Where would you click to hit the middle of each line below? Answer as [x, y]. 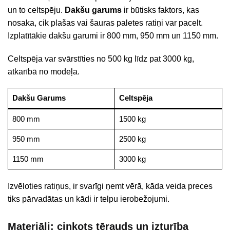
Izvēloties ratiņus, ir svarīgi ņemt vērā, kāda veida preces [110, 186]
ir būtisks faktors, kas [160, 10]
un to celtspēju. [36, 10]
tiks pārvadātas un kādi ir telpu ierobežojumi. [89, 199]
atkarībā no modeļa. [44, 71]
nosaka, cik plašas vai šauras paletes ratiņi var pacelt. [105, 23]
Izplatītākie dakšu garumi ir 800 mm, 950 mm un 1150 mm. [113, 36]
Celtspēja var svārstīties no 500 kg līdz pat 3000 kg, [101, 59]
